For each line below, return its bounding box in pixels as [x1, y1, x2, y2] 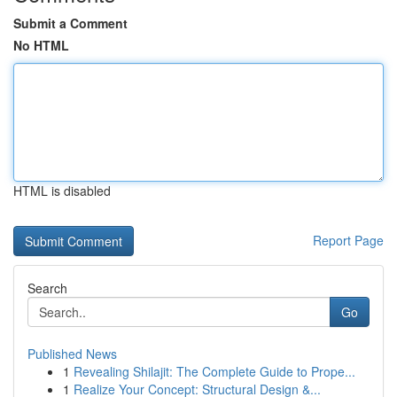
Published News [27, 345, 117, 362]
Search [27, 279, 67, 297]
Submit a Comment [13, 14, 128, 32]
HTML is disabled [13, 182, 111, 199]
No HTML [13, 36, 69, 54]
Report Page [313, 231, 384, 249]
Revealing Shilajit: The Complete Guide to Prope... [74, 362, 355, 380]
